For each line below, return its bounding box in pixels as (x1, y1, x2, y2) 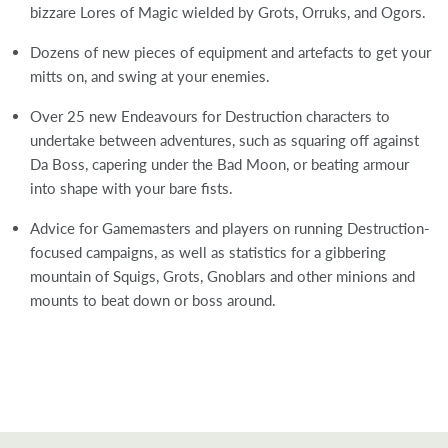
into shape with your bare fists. (30, 178, 233, 197)
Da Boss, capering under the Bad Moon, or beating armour (30, 154, 409, 173)
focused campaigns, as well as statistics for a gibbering (30, 242, 386, 261)
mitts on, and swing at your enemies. (30, 66, 270, 85)
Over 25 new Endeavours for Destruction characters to (30, 106, 390, 125)
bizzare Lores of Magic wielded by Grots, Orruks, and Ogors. (30, 2, 426, 21)
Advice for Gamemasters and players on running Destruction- (30, 218, 430, 237)
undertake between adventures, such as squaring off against (30, 130, 419, 149)
